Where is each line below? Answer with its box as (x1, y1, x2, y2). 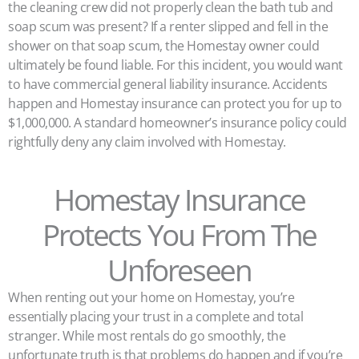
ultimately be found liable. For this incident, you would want (8, 56, 343, 74)
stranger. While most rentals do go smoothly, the (8, 327, 285, 345)
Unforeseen (107, 250, 252, 290)
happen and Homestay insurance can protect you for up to (8, 95, 342, 112)
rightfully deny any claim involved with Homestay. (8, 133, 286, 151)
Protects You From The (42, 215, 317, 255)
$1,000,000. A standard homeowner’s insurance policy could (8, 114, 347, 131)
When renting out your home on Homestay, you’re (8, 288, 294, 306)
